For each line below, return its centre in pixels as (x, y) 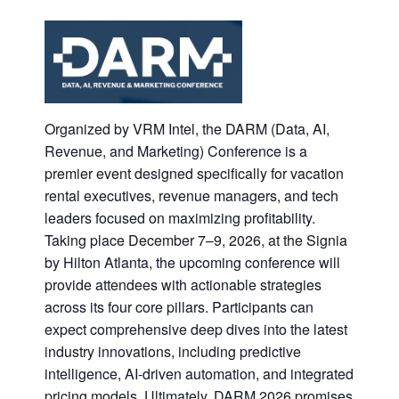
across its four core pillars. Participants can (179, 306)
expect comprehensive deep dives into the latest (196, 329)
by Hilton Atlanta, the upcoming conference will (192, 262)
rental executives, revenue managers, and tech (191, 195)
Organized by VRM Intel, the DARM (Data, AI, (187, 128)
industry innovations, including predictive (173, 351)
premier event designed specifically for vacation (194, 173)
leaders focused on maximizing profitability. (180, 217)
